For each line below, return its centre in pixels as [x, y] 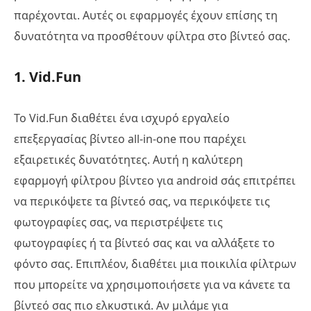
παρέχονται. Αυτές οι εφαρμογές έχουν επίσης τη [146, 16]
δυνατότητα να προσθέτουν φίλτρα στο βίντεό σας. [152, 36]
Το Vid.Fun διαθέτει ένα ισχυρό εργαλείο [122, 118]
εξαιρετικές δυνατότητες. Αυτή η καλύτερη [128, 160]
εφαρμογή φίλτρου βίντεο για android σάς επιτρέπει [155, 181]
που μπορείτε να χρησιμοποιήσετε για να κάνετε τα [152, 285]
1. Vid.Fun [48, 77]
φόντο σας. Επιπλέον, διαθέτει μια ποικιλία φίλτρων [155, 264]
